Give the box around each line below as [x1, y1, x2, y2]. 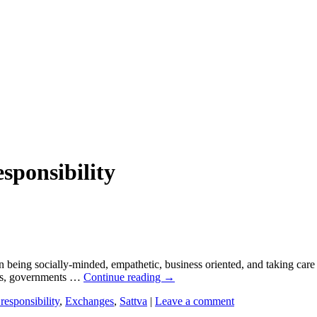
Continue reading [83, 270, 163, 283]
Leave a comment [155, 294, 234, 307]
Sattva [120, 294, 147, 307]
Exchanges [65, 294, 114, 307]
